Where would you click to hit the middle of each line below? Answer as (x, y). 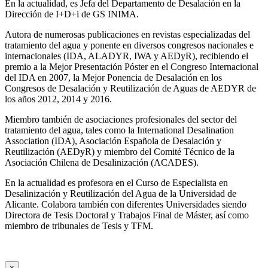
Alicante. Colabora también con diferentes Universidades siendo (126, 205)
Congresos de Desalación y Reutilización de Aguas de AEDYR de (130, 89)
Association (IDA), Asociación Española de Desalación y (113, 141)
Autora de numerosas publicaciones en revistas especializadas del (127, 35)
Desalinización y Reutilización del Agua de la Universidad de (121, 194)
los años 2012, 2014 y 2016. (58, 99)
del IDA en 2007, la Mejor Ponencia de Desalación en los (113, 78)
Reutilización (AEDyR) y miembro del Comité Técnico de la (120, 152)
